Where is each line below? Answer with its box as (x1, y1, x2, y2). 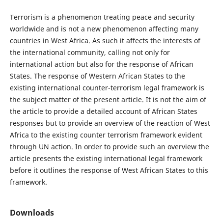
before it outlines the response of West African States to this (9, 165, 208, 175)
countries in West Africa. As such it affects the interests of (9, 36, 200, 45)
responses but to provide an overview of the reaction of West (9, 118, 210, 128)
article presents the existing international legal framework (9, 154, 202, 163)
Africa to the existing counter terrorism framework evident (9, 130, 202, 139)
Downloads (9, 207, 54, 219)
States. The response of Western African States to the (9, 71, 185, 81)
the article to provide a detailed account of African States (9, 107, 197, 116)
